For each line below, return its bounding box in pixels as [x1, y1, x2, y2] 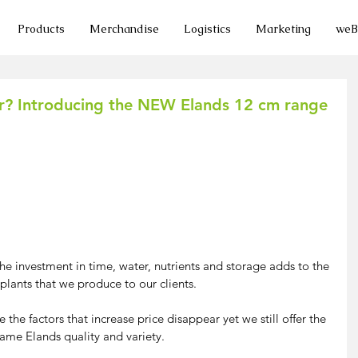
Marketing [256, 22, 311, 36]
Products [18, 22, 65, 36]
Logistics [184, 22, 231, 36]
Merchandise [89, 22, 159, 36]
